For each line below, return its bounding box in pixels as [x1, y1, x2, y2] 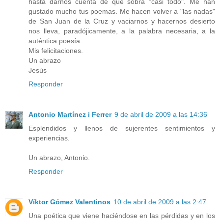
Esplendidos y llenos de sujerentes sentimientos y [28, 124, 215, 133]
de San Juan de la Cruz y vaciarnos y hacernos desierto [28, 17, 215, 26]
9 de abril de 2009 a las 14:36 [114, 110, 207, 119]
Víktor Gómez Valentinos [28, 198, 110, 206]
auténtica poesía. [28, 37, 82, 45]
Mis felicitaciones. [28, 47, 83, 55]
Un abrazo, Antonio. [28, 154, 90, 162]
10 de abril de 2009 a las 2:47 [113, 198, 206, 206]
